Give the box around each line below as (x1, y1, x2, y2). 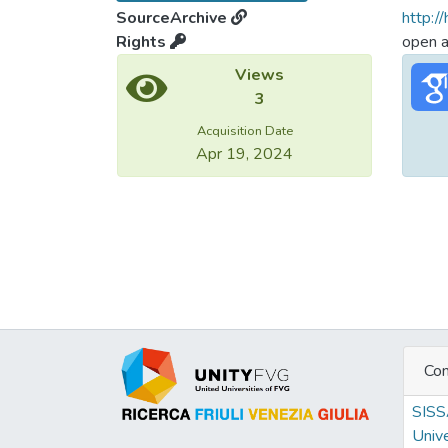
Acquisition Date (196, 122, 293, 140)
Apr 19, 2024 (196, 143, 293, 165)
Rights (116, 31, 170, 53)
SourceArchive (116, 7, 231, 29)
